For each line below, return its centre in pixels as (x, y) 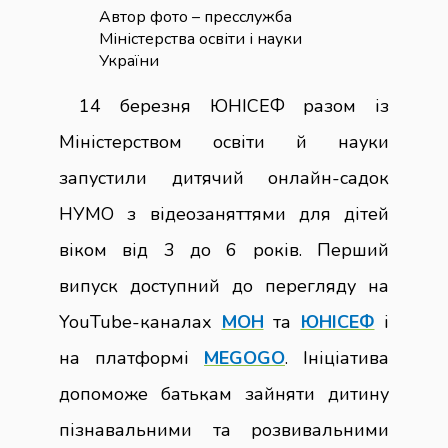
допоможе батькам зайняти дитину (224, 394)
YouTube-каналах (140, 322)
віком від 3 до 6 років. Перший (224, 250)
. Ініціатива (337, 358)
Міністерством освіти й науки (224, 142)
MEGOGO (244, 358)
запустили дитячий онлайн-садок (224, 178)
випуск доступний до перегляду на (224, 286)
